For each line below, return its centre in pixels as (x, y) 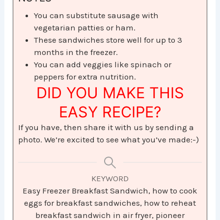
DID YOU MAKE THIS (110, 93)
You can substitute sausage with (96, 15)
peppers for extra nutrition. (85, 77)
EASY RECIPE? (110, 112)
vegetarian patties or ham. (85, 28)
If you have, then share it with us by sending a (106, 127)
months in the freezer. (76, 52)
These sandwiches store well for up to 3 (108, 40)
